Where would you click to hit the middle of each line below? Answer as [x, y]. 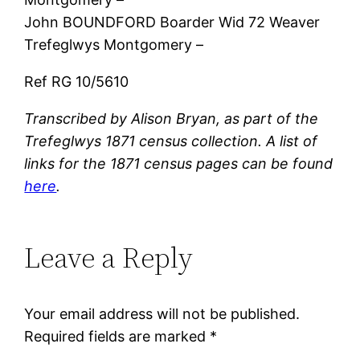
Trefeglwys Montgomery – [114, 44]
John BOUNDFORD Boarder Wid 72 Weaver [172, 22]
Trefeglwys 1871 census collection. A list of [171, 141]
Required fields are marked [117, 336]
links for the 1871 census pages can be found [179, 163]
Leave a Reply [109, 257]
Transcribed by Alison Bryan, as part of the [172, 118]
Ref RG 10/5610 [77, 81]
